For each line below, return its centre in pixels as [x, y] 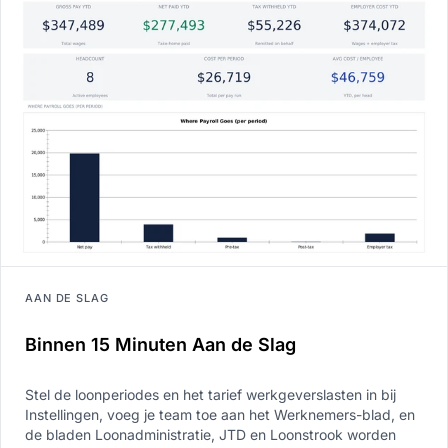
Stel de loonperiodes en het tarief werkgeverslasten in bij [210, 395]
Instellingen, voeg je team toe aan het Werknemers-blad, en [220, 415]
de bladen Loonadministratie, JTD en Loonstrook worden [210, 435]
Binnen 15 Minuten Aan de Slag [160, 345]
